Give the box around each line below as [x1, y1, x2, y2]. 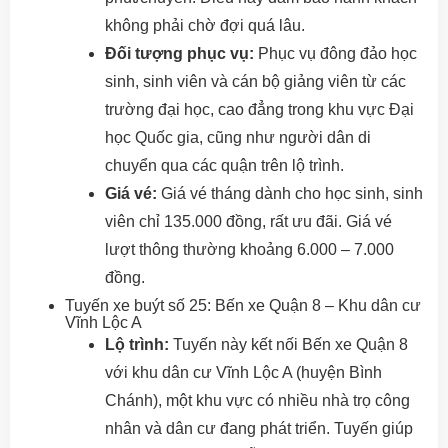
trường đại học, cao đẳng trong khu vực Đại [105, 100, 414, 118]
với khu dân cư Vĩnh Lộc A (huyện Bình [105, 363, 382, 381]
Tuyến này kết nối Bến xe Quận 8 [169, 335, 408, 353]
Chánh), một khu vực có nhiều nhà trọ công [105, 391, 410, 409]
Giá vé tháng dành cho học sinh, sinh [157, 184, 423, 202]
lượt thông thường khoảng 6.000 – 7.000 [105, 240, 394, 258]
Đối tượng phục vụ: [105, 44, 254, 62]
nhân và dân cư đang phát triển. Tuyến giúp [105, 419, 413, 437]
